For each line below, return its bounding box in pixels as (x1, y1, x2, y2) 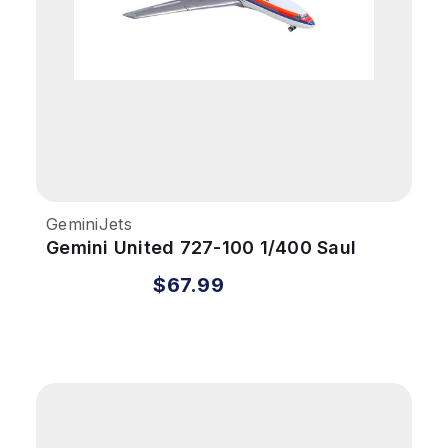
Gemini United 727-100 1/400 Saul (46, 236, 356, 258)
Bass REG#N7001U (46, 259, 214, 281)
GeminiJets (46, 213, 132, 234)
